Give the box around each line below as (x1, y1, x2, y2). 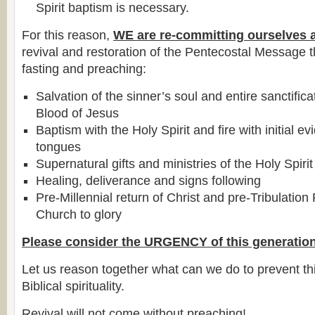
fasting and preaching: (22, 61, 146, 76)
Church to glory (36, 207, 122, 221)
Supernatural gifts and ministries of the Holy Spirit (36, 156, 313, 171)
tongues (36, 139, 81, 154)
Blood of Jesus (36, 105, 119, 120)
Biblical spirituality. (22, 278, 124, 293)
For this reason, (22, 27, 113, 42)
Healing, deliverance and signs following (36, 173, 261, 188)
